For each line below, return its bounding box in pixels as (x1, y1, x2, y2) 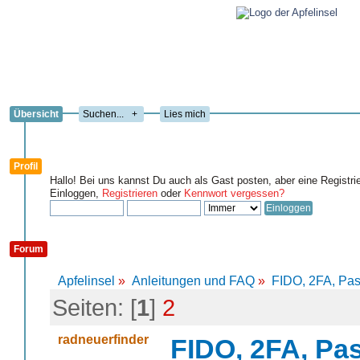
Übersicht (14, 108, 59, 120)
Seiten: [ (52, 294, 137, 321)
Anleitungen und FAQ (132, 274, 255, 288)
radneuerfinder (58, 333, 149, 346)
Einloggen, (50, 187, 102, 199)
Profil (14, 161, 38, 172)
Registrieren (102, 187, 157, 199)
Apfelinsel (58, 274, 115, 288)
